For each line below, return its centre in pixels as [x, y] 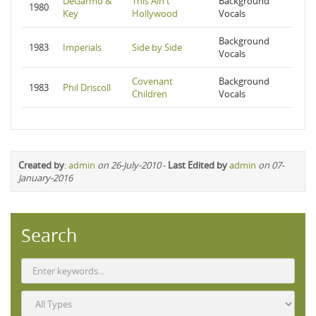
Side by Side [157, 47]
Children [150, 94]
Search [49, 235]
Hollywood [155, 13]
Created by [41, 165]
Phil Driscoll [87, 87]
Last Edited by [197, 165]
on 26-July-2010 [129, 165]
